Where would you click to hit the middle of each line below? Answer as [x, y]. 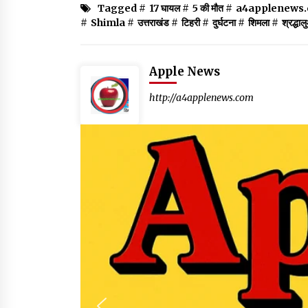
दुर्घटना [224, 23]
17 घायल [165, 9]
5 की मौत [208, 9]
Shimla [108, 23]
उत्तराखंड [153, 23]
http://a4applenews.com [201, 98]
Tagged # [122, 9]
